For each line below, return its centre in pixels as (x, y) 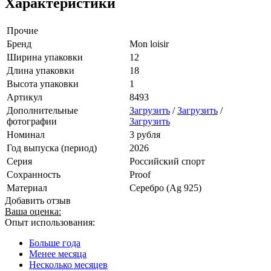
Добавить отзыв (38, 200)
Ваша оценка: (33, 211)
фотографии (32, 121)
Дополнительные (42, 110)
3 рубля (145, 134)
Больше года (55, 243)
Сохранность (34, 174)
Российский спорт (167, 161)
